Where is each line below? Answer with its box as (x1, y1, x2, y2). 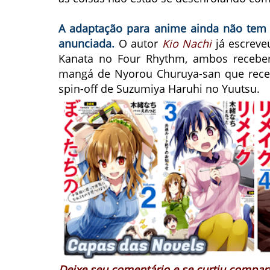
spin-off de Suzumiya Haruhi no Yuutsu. (58, 81, 260, 96)
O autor (115, 36, 162, 51)
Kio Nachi (162, 36, 212, 51)
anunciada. (58, 36, 115, 51)
